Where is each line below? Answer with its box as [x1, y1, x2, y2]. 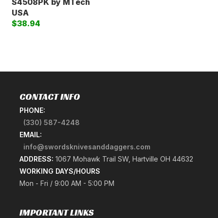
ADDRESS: [19, 155, 54, 163]
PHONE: [19, 106, 45, 115]
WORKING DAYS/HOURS [19, 167, 100, 176]
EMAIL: [19, 130, 42, 139]
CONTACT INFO [19, 91, 80, 103]
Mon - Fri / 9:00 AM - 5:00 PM [19, 179, 114, 188]
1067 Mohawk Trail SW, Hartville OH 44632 [54, 155, 193, 163]
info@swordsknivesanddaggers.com [23, 143, 150, 151]
